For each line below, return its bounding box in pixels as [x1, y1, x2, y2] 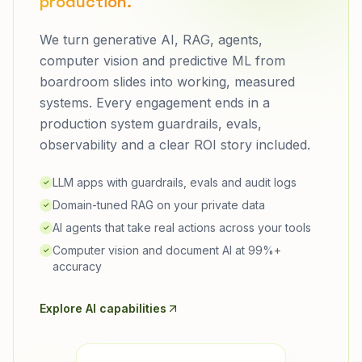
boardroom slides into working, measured [40, 74, 295, 90]
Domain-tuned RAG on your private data [53, 198, 265, 213]
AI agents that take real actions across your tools [53, 221, 311, 235]
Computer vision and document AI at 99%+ [53, 243, 281, 258]
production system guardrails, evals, [40, 116, 262, 133]
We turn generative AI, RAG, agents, [40, 32, 263, 48]
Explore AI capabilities [40, 301, 166, 316]
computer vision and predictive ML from [40, 53, 285, 69]
